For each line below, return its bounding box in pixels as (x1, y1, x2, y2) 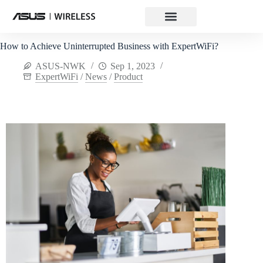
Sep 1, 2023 (110, 61, 155, 72)
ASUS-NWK (35, 61, 86, 72)
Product (114, 72, 143, 82)
